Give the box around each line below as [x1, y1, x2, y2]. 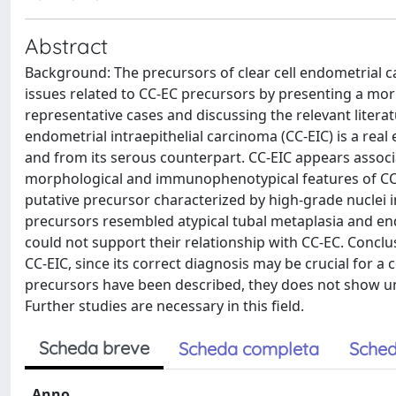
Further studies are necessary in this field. [25, 296, 304, 316]
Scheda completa [179, 338, 319, 360]
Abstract [25, 33, 108, 59]
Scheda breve [39, 337, 149, 359]
